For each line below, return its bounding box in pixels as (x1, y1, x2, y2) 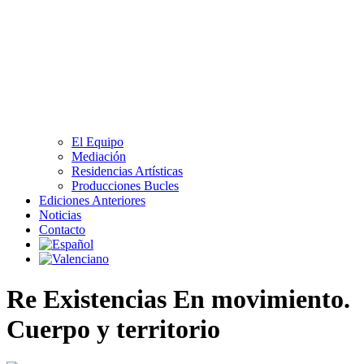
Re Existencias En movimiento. (6, 284, 350, 314)
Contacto (39, 223, 85, 237)
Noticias (39, 208, 81, 223)
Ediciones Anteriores (39, 193, 145, 208)
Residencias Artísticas (71, 164, 183, 179)
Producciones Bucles (71, 179, 179, 193)
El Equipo (71, 135, 123, 149)
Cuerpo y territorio (6, 314, 220, 344)
